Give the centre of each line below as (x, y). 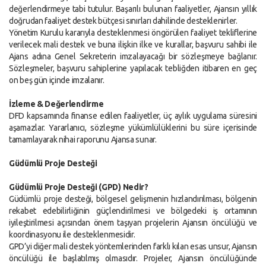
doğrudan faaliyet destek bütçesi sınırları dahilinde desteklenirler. (123, 21)
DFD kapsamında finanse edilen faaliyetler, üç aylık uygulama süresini (133, 116)
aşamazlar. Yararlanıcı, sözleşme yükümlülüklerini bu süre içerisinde (133, 128)
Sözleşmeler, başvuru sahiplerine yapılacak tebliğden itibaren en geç (133, 68)
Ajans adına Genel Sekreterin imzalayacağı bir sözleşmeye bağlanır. (133, 56)
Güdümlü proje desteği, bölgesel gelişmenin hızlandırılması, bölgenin (133, 199)
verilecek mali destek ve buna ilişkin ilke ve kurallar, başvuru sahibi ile (133, 45)
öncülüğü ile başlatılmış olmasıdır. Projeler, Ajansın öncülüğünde (133, 258)
